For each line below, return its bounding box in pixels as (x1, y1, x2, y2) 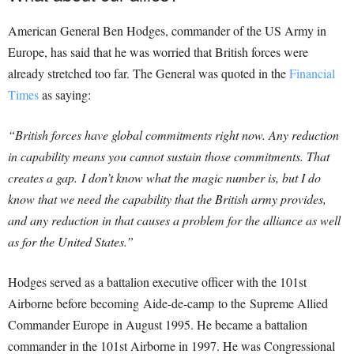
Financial (289, 64, 335, 81)
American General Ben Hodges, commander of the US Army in (8, 21, 326, 39)
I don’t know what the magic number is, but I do (81, 168, 321, 186)
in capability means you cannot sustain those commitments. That (8, 147, 330, 164)
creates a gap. (8, 168, 81, 186)
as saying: (39, 85, 91, 103)
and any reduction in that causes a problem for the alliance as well (8, 211, 341, 228)
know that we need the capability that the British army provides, (8, 190, 326, 207)
